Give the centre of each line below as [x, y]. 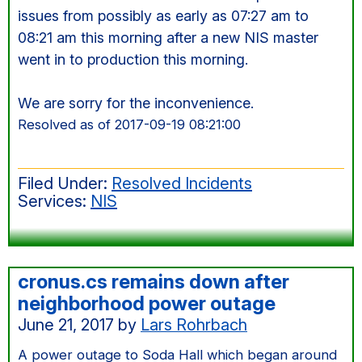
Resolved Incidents [182, 183]
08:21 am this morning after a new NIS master [168, 38]
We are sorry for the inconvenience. [136, 103]
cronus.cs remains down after [154, 282]
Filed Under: [65, 183]
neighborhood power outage [147, 303]
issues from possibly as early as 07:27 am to [163, 16]
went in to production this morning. [133, 59]
